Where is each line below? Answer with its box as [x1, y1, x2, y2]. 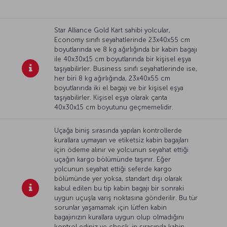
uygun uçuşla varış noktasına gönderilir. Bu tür [54, 194, 198, 202]
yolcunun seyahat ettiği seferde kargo [54, 165, 172, 173]
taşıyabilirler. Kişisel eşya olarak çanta [54, 93, 167, 101]
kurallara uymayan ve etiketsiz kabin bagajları [54, 136, 188, 144]
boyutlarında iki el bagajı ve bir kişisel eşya [54, 84, 183, 92]
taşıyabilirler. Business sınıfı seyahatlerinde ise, [54, 64, 197, 72]
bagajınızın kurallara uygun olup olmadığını [54, 213, 184, 221]
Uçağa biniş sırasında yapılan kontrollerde [54, 126, 182, 134]
